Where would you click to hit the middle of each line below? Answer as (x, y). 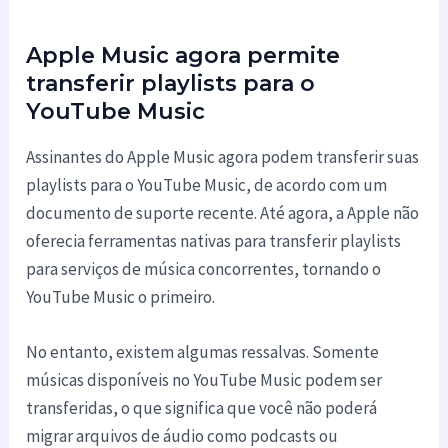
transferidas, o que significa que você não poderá (202, 407)
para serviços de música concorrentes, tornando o (204, 268)
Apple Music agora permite (183, 55)
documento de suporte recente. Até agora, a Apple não (223, 212)
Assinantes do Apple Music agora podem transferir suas (223, 156)
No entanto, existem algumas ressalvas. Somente (203, 351)
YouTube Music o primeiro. (121, 296)
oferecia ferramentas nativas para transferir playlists (214, 240)
